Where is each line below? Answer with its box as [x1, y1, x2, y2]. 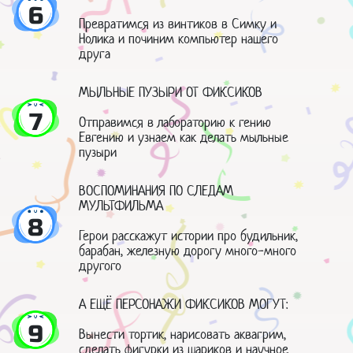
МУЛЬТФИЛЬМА [79, 196, 163, 214]
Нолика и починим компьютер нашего [79, 29, 278, 47]
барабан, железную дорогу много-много [79, 241, 296, 259]
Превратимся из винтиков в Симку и [79, 14, 277, 32]
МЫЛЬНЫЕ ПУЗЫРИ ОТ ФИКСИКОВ [79, 83, 262, 101]
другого [79, 256, 121, 274]
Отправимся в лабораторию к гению [79, 113, 271, 131]
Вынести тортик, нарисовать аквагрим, [79, 325, 286, 343]
